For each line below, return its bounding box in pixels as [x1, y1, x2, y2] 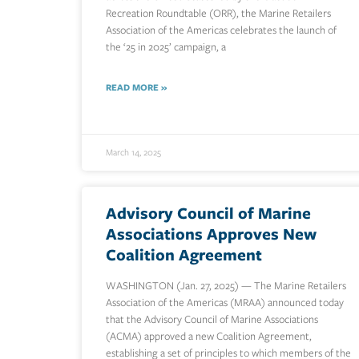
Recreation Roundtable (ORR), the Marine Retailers [106, 6, 331, 22]
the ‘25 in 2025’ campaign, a [106, 39, 226, 55]
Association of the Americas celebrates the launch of [106, 22, 337, 38]
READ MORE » [106, 81, 167, 95]
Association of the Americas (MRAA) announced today [106, 295, 344, 311]
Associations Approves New [106, 222, 317, 246]
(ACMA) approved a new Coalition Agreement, [106, 329, 312, 345]
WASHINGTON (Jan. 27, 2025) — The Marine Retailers [106, 278, 346, 294]
